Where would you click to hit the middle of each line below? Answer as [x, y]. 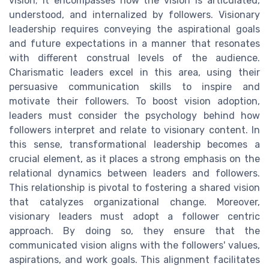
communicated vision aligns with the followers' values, [134, 246]
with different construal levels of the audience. [134, 58]
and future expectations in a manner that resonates [134, 44]
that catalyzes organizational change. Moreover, [134, 202]
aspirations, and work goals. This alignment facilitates [134, 260]
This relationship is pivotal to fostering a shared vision [134, 188]
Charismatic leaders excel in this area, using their [134, 73]
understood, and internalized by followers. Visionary [134, 15]
